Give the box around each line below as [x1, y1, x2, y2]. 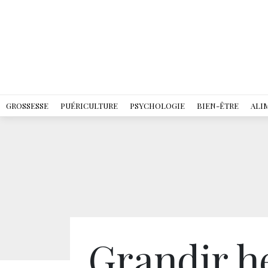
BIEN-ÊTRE [197, 100, 239, 111]
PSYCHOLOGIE [130, 100, 185, 111]
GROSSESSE [6, 100, 48, 111]
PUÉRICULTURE [60, 100, 118, 111]
